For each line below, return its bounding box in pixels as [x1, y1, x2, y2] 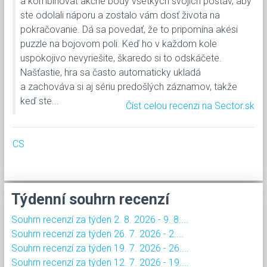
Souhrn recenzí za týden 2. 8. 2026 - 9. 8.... [11, 213, 188, 225]
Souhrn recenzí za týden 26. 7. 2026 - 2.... [11, 228, 184, 240]
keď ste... [20, 95, 59, 107]
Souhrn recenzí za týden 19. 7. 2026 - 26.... [11, 242, 189, 254]
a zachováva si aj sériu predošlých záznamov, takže [20, 80, 237, 92]
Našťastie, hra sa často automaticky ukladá [20, 66, 201, 78]
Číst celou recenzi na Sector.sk [126, 100, 254, 111]
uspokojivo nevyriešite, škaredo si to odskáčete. [20, 52, 222, 64]
